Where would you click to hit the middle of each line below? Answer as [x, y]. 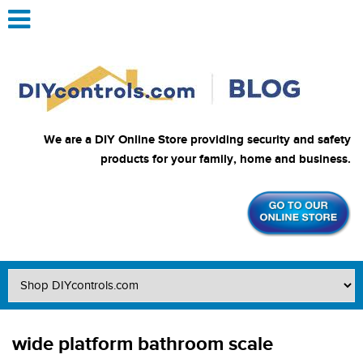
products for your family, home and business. [226, 159]
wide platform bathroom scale [143, 344]
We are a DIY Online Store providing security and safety [197, 140]
